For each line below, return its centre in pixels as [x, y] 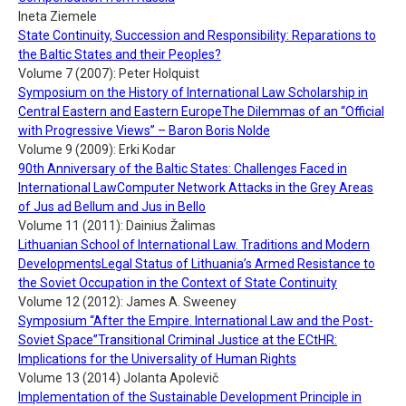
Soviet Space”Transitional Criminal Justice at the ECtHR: [178, 339]
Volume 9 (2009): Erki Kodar [97, 149]
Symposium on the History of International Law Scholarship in [193, 92]
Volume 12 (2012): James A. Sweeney [127, 301]
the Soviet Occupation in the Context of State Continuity [178, 282]
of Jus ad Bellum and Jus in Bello [112, 206]
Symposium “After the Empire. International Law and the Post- [196, 320]
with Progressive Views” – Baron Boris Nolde [144, 130]
